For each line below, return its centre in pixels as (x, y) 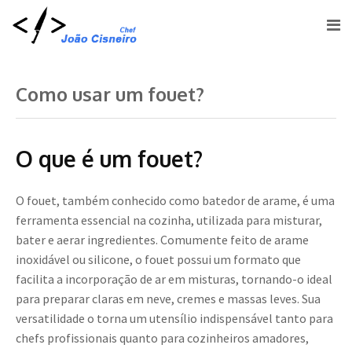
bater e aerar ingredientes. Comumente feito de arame (162, 240)
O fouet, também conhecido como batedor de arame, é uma (175, 201)
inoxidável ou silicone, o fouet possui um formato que (158, 260)
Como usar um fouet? (110, 94)
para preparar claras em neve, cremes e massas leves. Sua (168, 299)
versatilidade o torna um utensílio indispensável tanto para (174, 319)
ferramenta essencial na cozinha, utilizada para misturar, (169, 220)
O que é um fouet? (109, 159)
